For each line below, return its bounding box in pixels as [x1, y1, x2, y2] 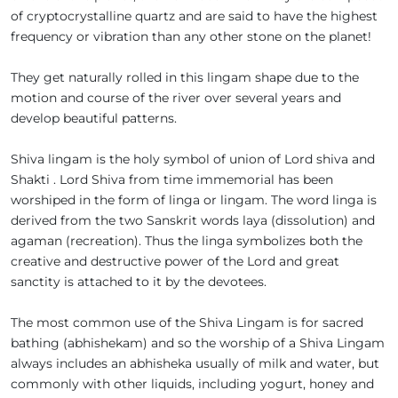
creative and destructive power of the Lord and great [11, 253, 339, 270]
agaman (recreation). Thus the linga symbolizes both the [11, 233, 362, 250]
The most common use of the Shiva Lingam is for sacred [11, 314, 363, 331]
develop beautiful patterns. [11, 110, 180, 127]
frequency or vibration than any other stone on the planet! [11, 28, 375, 45]
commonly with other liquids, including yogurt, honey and [11, 376, 374, 393]
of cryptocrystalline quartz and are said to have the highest [11, 8, 378, 25]
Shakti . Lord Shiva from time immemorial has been [11, 171, 333, 188]
